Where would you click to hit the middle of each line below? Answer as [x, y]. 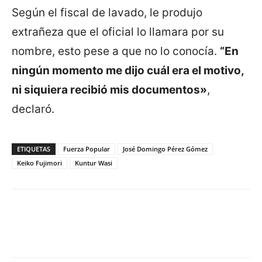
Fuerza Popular [87, 149]
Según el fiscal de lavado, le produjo [107, 13]
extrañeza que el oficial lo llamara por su [118, 32]
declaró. [33, 109]
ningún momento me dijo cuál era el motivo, [128, 71]
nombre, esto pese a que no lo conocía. [116, 51]
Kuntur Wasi [94, 163]
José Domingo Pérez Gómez [165, 149]
